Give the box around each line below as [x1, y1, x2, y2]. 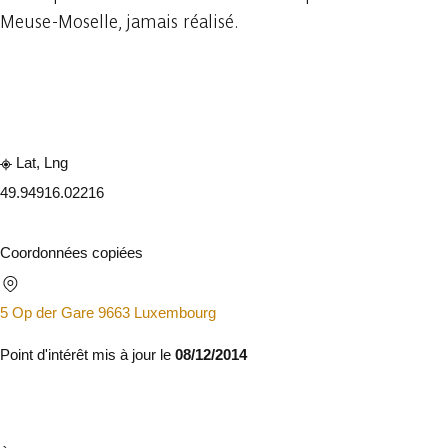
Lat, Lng [12, 154, 68, 172]
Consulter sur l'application [41, 82, 208, 99]
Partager [255, 82, 311, 99]
